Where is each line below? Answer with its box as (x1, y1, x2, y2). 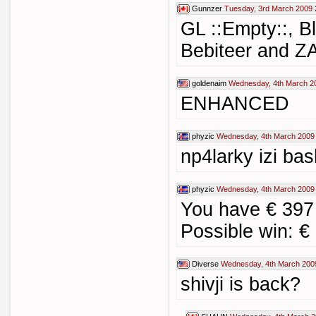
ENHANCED (181, 93, 289, 114)
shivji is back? (181, 274, 300, 295)
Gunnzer (192, 4, 222, 13)
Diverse (192, 260, 219, 268)
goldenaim (192, 79, 226, 87)
